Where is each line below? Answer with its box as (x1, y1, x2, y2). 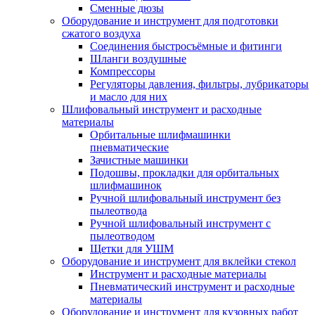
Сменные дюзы (90, 1, 164, 14)
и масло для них (90, 90, 167, 103)
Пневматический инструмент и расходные (90, 280, 295, 292)
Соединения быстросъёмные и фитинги (90, 39, 282, 52)
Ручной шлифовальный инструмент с (90, 217, 271, 229)
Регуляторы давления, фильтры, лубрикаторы (90, 77, 309, 90)
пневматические (90, 141, 169, 153)
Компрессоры (90, 65, 155, 77)
